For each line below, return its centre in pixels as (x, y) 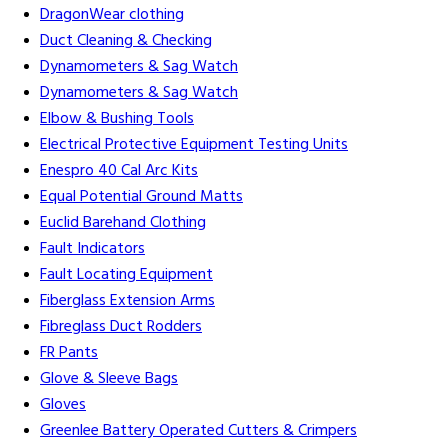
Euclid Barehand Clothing (123, 223)
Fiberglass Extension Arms (127, 301)
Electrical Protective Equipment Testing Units (194, 145)
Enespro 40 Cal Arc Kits (119, 171)
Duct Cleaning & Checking (126, 41)
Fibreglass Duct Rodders (121, 327)
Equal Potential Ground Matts (141, 197)
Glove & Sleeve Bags (109, 379)
